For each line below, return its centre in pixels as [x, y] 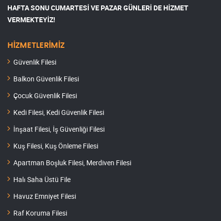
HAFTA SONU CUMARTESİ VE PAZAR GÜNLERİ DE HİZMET [98, 7]
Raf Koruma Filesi [40, 213]
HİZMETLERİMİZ [36, 45]
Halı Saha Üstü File [42, 179]
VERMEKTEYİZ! [31, 19]
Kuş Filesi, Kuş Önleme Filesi [56, 146]
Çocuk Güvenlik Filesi [45, 95]
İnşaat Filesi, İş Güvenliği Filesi [59, 129]
